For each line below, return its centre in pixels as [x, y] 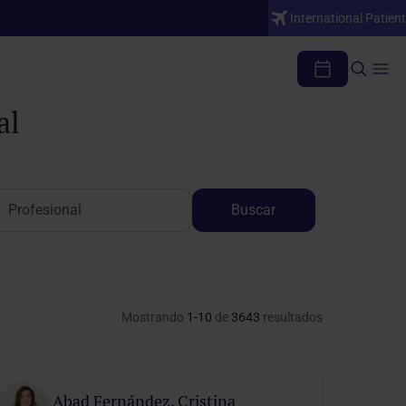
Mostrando [154, 317]
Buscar [254, 210]
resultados [291, 317]
